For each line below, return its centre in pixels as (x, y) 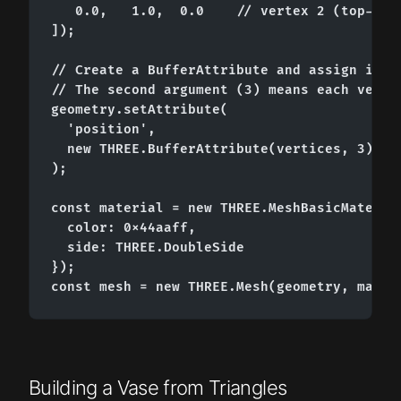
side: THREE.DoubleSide (148, 247)
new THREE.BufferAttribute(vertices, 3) (212, 149)
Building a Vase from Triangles (158, 387)
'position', (103, 129)
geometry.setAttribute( (140, 109)
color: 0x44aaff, (124, 227)
